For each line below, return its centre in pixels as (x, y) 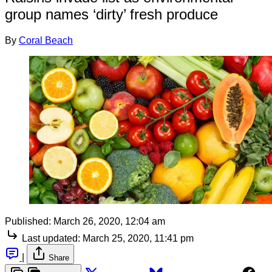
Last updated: (51, 238)
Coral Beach (46, 40)
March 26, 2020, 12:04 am (109, 221)
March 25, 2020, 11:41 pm (138, 238)
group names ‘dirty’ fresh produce (111, 14)
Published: (28, 221)
